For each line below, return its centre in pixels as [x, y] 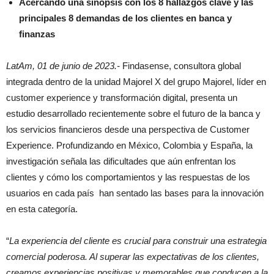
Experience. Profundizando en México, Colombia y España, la [129, 146]
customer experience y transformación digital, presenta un [122, 98]
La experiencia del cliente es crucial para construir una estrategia [138, 241]
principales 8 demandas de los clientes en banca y [125, 18]
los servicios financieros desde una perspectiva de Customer [128, 130]
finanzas [37, 34]
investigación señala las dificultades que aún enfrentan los [121, 161]
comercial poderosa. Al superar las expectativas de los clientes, [133, 257]
